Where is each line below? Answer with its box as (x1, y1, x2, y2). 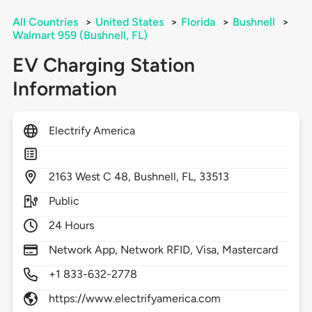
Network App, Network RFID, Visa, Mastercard (48, 243, 279, 257)
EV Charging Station (12, 53, 195, 77)
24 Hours (48, 219, 95, 233)
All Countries (12, 15, 78, 29)
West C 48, (75, 170, 134, 184)
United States (95, 15, 164, 29)
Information (12, 77, 117, 101)
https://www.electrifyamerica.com (48, 292, 221, 306)
